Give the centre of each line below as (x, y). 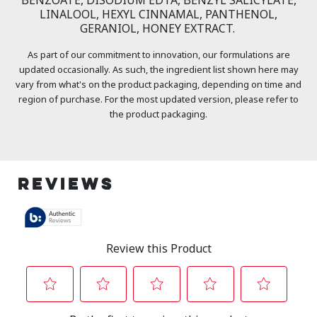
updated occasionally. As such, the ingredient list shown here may (158, 69)
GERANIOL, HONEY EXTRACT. (158, 28)
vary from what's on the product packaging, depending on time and (158, 84)
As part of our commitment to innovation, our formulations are (158, 54)
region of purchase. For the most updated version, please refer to (158, 99)
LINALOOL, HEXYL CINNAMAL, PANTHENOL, (158, 14)
